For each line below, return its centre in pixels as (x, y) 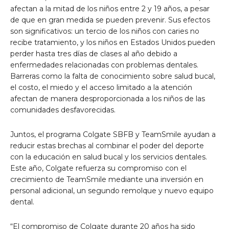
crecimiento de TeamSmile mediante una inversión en (107, 180)
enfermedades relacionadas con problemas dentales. (104, 65)
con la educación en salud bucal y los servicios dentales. (109, 157)
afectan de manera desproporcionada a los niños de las (108, 99)
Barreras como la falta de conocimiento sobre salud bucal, (113, 76)
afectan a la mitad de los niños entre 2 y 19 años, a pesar (110, 9)
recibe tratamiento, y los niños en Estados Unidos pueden (113, 43)
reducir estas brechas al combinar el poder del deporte (107, 146)
